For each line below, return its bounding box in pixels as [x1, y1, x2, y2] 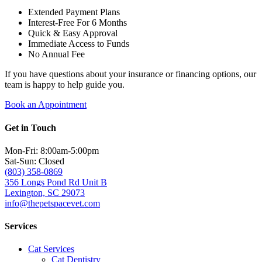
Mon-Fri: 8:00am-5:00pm [5, 145, 99, 156]
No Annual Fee [28, 49, 85, 60]
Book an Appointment [5, 99, 87, 110]
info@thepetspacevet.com [5, 198, 100, 208]
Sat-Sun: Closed [5, 156, 64, 166]
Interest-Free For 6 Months [28, 18, 127, 28]
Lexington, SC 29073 [5, 187, 85, 198]
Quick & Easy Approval [28, 28, 118, 39]
